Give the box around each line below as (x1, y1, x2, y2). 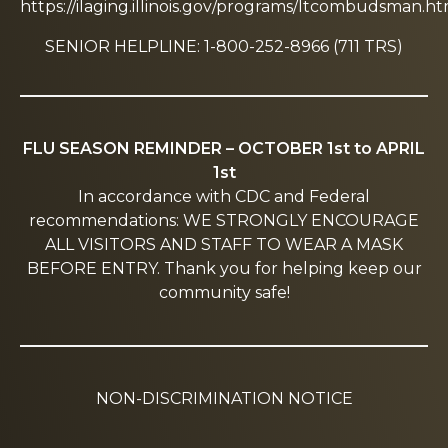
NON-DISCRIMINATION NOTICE (95, 389, 353, 408)
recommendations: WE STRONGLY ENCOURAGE (29, 211, 419, 230)
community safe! (158, 283, 290, 302)
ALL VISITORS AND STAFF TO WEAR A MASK (45, 235, 403, 254)
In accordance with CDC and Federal (78, 187, 370, 206)
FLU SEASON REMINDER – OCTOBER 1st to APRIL (23, 139, 425, 158)
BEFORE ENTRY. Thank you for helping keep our (26, 259, 422, 278)
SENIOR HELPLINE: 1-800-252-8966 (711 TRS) (45, 37, 403, 56)
